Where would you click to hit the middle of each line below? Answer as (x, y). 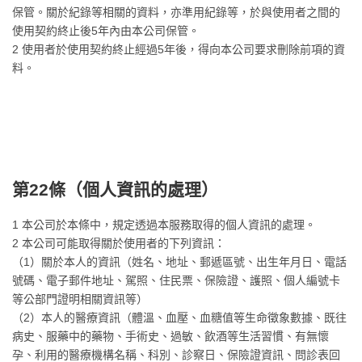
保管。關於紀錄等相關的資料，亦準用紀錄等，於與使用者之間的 (176, 12)
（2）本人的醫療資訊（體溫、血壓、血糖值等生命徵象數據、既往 (179, 318)
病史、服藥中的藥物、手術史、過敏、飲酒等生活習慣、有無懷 (170, 336)
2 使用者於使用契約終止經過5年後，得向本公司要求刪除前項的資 (179, 49)
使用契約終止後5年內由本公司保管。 (106, 31)
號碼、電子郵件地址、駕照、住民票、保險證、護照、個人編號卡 (176, 280)
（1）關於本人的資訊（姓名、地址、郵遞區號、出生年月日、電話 (179, 262)
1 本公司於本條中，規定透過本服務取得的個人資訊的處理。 (164, 225)
